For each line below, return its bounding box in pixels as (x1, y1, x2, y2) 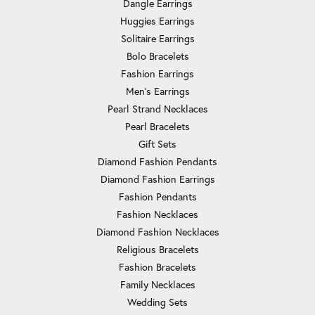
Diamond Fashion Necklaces (96, 225, 219, 239)
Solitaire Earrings (120, 32, 195, 46)
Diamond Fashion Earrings (100, 172, 215, 186)
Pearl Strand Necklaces (107, 102, 208, 116)
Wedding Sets (127, 295, 188, 309)
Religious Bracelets (116, 243, 199, 257)
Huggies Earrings (120, 14, 195, 28)
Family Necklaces (120, 278, 195, 292)
